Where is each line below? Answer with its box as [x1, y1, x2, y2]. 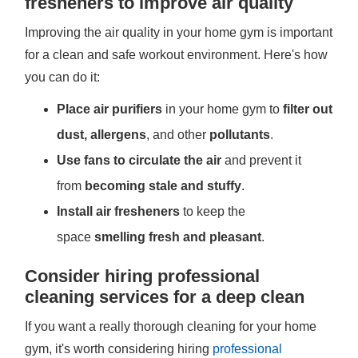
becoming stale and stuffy [85, 179, 242, 193]
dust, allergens [57, 128, 147, 141]
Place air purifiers [57, 102, 163, 116]
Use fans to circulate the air [57, 153, 222, 167]
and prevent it [221, 153, 302, 167]
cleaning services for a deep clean [25, 287, 305, 307]
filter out [283, 102, 333, 116]
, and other [146, 128, 210, 141]
